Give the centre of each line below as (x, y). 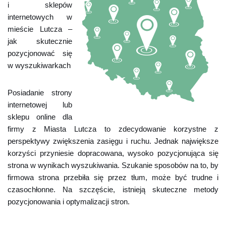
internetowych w (40, 17)
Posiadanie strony (40, 93)
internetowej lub (40, 105)
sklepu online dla (40, 117)
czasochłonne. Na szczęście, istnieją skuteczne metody (113, 189)
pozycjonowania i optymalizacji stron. (69, 202)
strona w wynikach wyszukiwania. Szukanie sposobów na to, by (113, 165)
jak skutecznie (40, 41)
